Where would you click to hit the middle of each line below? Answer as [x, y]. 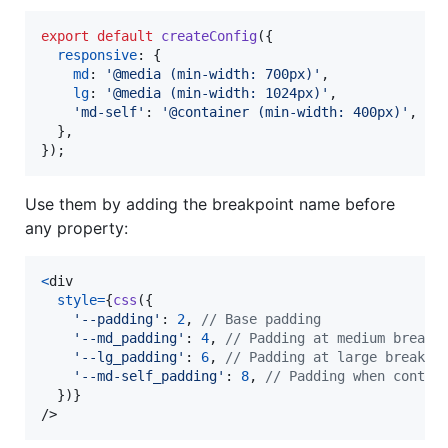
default [125, 35]
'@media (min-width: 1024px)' [217, 92]
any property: [76, 227]
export [65, 35]
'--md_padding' [129, 337]
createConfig [209, 35]
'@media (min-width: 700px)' [213, 73]
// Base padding [261, 318]
